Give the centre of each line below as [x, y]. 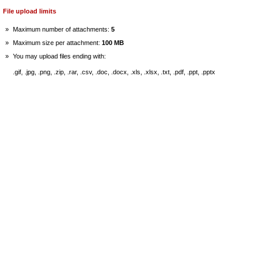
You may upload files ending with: [59, 56]
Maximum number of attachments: [62, 29]
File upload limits [30, 11]
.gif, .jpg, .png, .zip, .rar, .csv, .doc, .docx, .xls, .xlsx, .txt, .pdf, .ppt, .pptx [114, 72]
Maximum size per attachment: [57, 43]
